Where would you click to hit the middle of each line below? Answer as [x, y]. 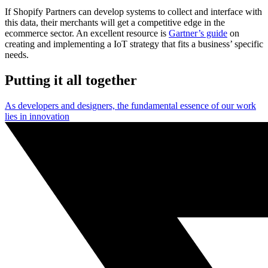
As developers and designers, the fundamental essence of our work [130, 106]
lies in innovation [37, 117]
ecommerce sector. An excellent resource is [87, 33]
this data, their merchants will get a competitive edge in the [115, 23]
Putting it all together [71, 80]
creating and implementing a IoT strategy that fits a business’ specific [134, 44]
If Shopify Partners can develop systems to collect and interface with [133, 12]
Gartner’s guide [198, 33]
